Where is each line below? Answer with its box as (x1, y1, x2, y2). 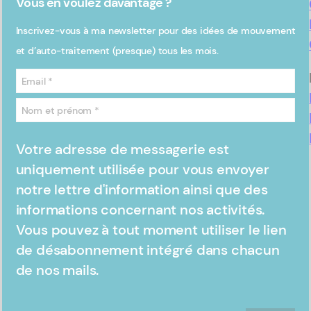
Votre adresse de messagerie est (15, 141, 229, 159)
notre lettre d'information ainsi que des (15, 181, 268, 199)
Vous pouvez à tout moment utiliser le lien (15, 221, 287, 239)
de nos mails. (15, 262, 99, 280)
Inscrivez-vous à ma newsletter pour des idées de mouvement (15, 24, 296, 37)
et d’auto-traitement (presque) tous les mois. (15, 44, 219, 58)
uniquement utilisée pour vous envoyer (15, 161, 269, 179)
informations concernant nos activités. (15, 201, 265, 219)
